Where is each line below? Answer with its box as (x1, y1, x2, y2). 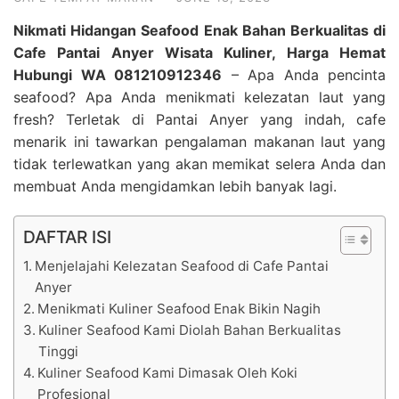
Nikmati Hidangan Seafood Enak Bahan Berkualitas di (13, 21, 386, 39)
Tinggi (38, 343, 79, 360)
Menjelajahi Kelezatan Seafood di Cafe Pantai (35, 257, 330, 274)
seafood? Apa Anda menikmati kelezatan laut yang (13, 88, 386, 106)
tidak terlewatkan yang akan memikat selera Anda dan (13, 155, 386, 173)
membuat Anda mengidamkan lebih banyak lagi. (13, 177, 337, 195)
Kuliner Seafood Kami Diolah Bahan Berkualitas (38, 322, 342, 338)
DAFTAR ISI (23, 226, 111, 248)
